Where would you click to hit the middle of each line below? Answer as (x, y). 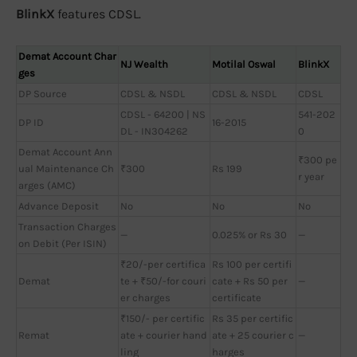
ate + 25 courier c (253, 335)
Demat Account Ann (65, 151)
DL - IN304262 (154, 131)
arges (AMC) (47, 185)
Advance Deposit (59, 206)
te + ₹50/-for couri (163, 280)
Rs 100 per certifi (252, 264)
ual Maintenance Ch (66, 168)
